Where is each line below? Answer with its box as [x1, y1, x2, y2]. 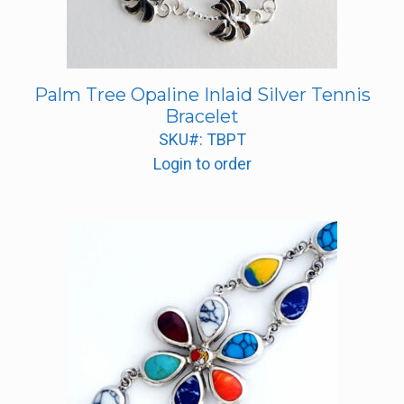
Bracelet [165, 106, 239, 128]
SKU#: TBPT [158, 130, 246, 150]
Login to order [152, 154, 252, 174]
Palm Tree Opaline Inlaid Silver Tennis [33, 84, 371, 106]
